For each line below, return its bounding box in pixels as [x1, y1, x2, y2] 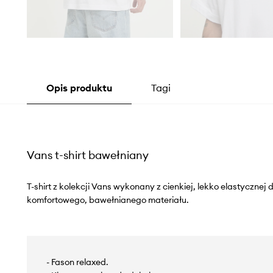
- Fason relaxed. [46, 257, 108, 268]
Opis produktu [46, 82, 112, 94]
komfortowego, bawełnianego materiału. [26, 194, 189, 206]
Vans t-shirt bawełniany [26, 148, 149, 163]
